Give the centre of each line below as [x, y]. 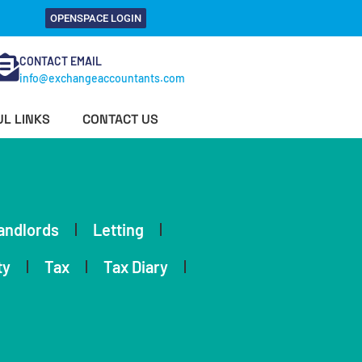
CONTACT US [120, 119]
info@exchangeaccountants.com [102, 78]
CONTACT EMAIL [61, 61]
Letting [118, 229]
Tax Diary [136, 267]
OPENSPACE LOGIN [95, 18]
